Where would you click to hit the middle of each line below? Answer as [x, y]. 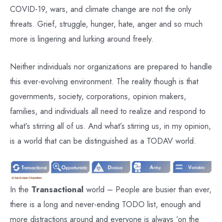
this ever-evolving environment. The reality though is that [104, 82]
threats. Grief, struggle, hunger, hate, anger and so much [106, 24]
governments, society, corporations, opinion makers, [98, 96]
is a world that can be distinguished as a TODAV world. [103, 141]
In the [21, 189]
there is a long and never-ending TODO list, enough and [105, 204]
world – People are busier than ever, [148, 189]
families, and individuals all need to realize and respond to [108, 111]
